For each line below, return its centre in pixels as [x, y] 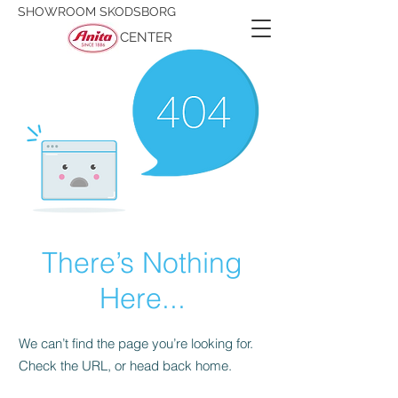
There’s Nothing [142, 263]
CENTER [146, 37]
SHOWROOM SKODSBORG [97, 12]
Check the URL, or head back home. [125, 366]
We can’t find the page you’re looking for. [136, 343]
